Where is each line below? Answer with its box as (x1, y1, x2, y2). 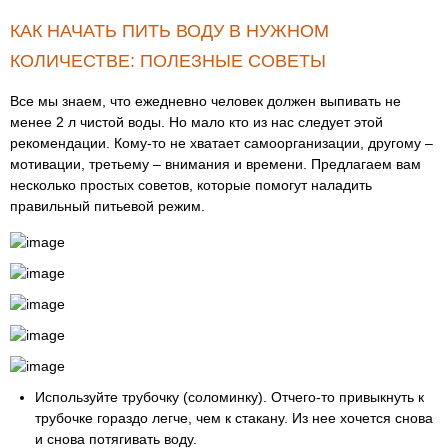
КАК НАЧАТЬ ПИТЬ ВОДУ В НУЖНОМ (10, 21, 329, 41)
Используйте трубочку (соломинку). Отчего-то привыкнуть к (35, 389, 424, 405)
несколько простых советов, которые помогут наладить (10, 177, 372, 193)
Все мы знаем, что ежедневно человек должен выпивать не (10, 93, 401, 109)
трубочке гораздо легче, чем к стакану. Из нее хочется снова (35, 410, 433, 426)
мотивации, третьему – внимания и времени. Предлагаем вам (10, 156, 421, 172)
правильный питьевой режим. (10, 198, 205, 214)
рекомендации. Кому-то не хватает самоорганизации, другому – (10, 135, 433, 151)
